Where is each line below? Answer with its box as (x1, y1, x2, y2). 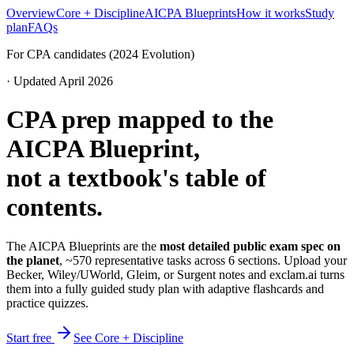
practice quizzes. (6, 296, 88, 310)
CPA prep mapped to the (6, 105, 273, 134)
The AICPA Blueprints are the (6, 239, 160, 253)
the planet (6, 253, 59, 267)
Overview (6, 6, 56, 20)
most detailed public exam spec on (160, 239, 341, 253)
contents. (6, 193, 103, 222)
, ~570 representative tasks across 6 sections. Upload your (59, 253, 347, 267)
